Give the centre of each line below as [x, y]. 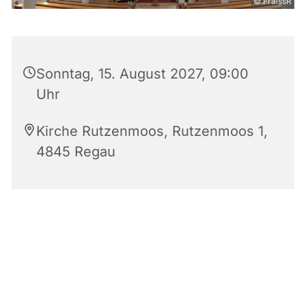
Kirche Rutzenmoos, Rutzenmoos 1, [152, 131]
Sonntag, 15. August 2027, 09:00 [142, 74]
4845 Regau [76, 152]
